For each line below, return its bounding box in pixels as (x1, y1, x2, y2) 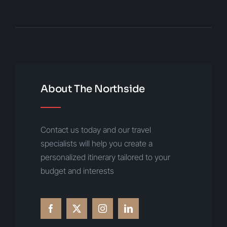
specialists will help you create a (40, 138, 153, 148)
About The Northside (40, 83, 145, 95)
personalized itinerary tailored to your (40, 152, 170, 162)
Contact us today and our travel (40, 125, 151, 135)
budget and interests (40, 166, 114, 176)
